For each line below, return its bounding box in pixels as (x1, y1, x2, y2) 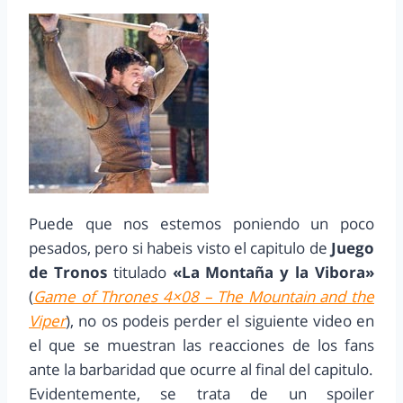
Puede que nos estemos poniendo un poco (29, 213, 374, 235)
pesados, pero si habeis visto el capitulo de (29, 237, 327, 259)
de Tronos (29, 262, 107, 283)
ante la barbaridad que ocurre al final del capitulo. (29, 359, 373, 381)
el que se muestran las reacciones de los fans (29, 335, 374, 356)
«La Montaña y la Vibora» (172, 262, 375, 283)
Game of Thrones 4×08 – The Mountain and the (33, 286, 374, 308)
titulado (106, 262, 173, 283)
